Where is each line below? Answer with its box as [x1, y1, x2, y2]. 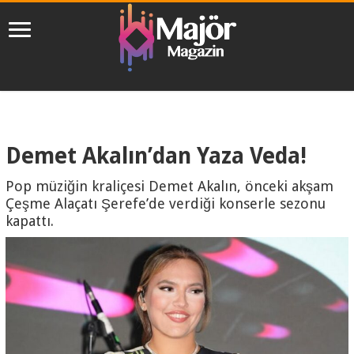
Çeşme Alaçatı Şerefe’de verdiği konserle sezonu [6, 194, 326, 212]
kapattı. [6, 212, 55, 229]
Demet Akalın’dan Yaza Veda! [6, 142, 307, 169]
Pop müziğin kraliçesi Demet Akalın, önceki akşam [6, 177, 334, 194]
